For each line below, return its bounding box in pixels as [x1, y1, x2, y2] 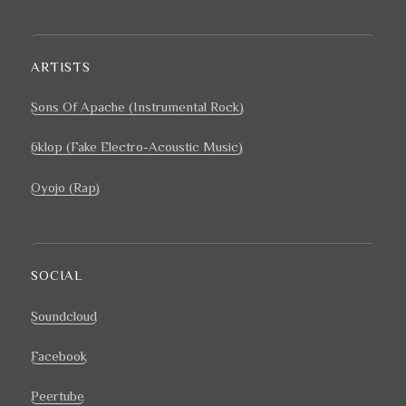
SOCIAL [31, 267, 83, 284]
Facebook [31, 347, 88, 363]
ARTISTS [31, 58, 91, 74]
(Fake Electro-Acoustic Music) [63, 139, 244, 155]
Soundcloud [31, 307, 98, 324]
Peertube [31, 388, 85, 404]
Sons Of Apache [31, 99, 126, 115]
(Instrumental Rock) [125, 99, 245, 115]
